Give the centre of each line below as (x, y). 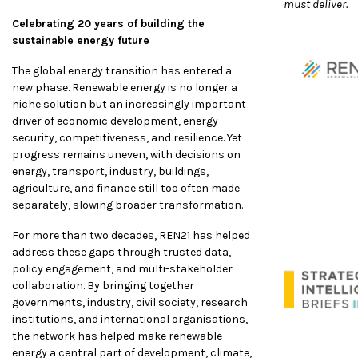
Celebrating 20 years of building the (108, 23)
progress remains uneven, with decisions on (126, 154)
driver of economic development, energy (115, 121)
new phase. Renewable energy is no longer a (125, 87)
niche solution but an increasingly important (129, 104)
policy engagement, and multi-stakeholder (122, 268)
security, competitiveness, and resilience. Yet (127, 137)
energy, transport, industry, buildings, (110, 171)
